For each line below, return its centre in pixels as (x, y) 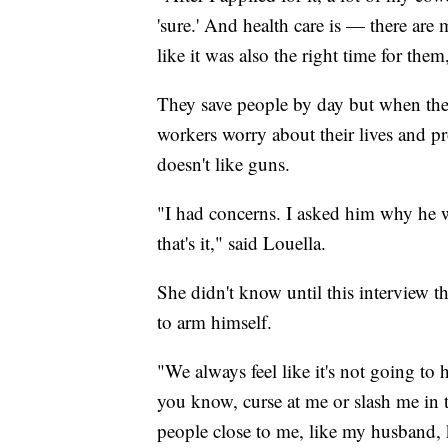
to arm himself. (217, 321)
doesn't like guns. (229, 163)
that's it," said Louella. (244, 242)
